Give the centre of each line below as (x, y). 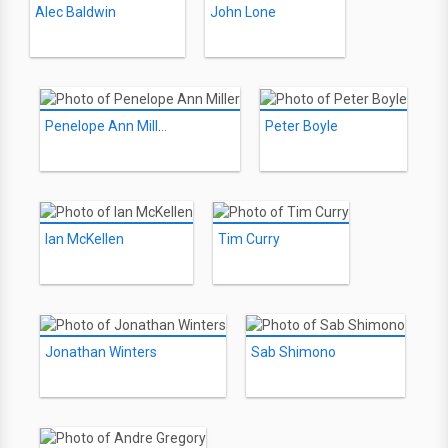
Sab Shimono (293, 352)
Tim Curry (249, 238)
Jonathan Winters (101, 352)
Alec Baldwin (75, 12)
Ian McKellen (84, 238)
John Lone (243, 12)
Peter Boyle (301, 125)
